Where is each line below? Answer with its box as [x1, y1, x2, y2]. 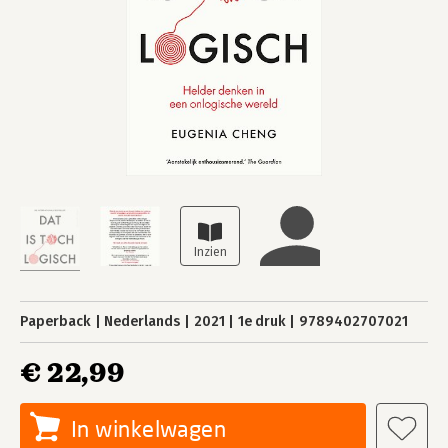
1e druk [237, 313, 286, 330]
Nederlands [104, 313, 181, 330]
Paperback [20, 313, 91, 330]
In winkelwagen [71, 415, 227, 442]
